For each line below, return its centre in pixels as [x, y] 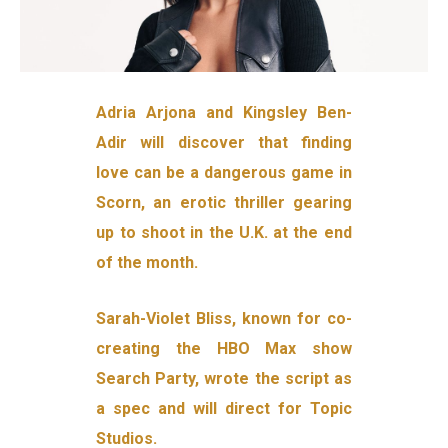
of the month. [147, 263]
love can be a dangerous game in [224, 173]
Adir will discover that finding [224, 143]
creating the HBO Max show [224, 349]
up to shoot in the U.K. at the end [224, 233]
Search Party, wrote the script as [224, 379]
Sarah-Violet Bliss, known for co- [224, 319]
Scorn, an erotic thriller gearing [224, 203]
